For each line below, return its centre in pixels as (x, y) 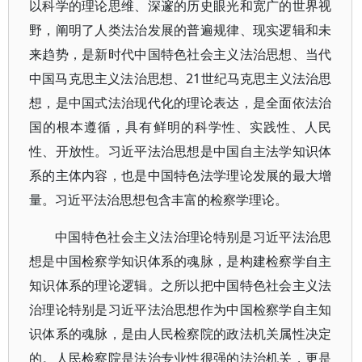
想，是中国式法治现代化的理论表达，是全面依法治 (181, 103)
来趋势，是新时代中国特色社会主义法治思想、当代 (181, 54)
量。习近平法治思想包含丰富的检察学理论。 (158, 200)
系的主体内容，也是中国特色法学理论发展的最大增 (181, 175)
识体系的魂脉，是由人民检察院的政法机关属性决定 (181, 334)
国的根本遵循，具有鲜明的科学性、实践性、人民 (181, 127)
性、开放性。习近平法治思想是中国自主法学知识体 (181, 151)
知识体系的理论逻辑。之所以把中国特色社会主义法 (181, 285)
